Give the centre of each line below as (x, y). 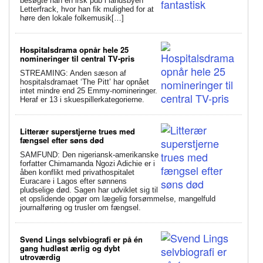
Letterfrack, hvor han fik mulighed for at (87, 9)
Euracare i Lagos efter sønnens (73, 181)
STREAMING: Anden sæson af (73, 73)
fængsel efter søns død (62, 140)
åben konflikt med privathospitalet (77, 172)
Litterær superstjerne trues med (77, 131)
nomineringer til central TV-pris (77, 58)
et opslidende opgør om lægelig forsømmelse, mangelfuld (118, 198)
